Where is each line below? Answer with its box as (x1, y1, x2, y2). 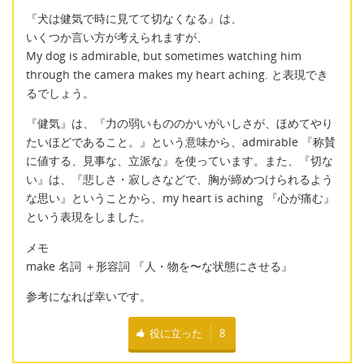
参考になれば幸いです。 (26, 288, 151, 304)
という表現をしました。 (26, 209, 151, 225)
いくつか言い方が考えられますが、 (26, 28, 208, 45)
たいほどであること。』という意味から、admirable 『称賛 (26, 134, 336, 150)
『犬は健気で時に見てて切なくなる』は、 (26, 10, 242, 26)
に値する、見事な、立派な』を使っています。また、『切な (26, 153, 333, 169)
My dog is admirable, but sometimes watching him (26, 47, 301, 63)
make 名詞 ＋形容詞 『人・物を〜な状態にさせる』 (26, 258, 292, 274)
